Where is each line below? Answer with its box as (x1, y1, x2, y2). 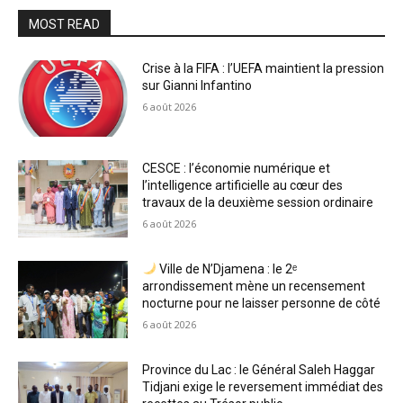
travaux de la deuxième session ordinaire (142, 195, 374, 210)
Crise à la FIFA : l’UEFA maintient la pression (142, 60, 385, 76)
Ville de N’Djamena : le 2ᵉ (157, 261, 298, 276)
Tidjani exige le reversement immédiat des (142, 379, 384, 394)
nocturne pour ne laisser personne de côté (142, 295, 381, 310)
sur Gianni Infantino (142, 77, 253, 93)
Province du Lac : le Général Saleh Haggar (142, 362, 376, 377)
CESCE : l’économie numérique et (142, 161, 331, 176)
